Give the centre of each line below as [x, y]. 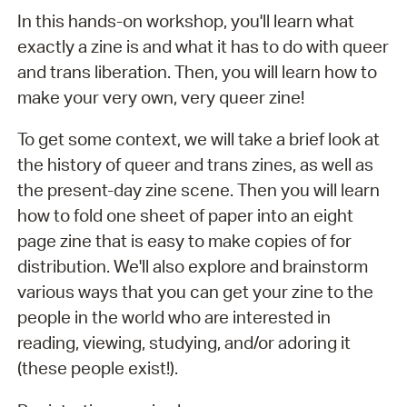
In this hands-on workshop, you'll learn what [185, 20]
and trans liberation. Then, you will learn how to [197, 71]
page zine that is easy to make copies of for [184, 241]
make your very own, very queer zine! [160, 97]
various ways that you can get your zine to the [195, 292]
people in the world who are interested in [174, 318]
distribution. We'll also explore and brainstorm [192, 267]
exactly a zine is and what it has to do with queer [203, 46]
